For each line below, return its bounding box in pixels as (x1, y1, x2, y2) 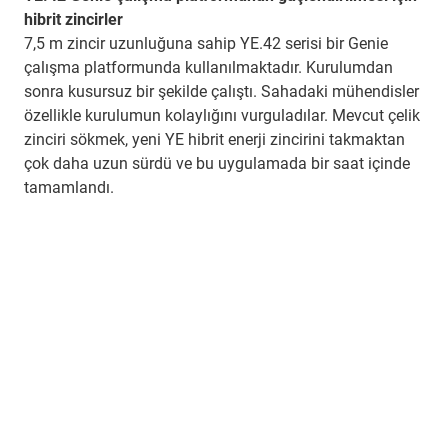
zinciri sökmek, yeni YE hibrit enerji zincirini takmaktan (24, 130, 405, 150)
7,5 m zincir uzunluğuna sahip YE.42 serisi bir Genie (24, 34, 388, 54)
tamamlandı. (24, 178, 114, 198)
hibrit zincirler (24, 10, 123, 30)
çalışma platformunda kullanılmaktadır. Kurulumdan (24, 58, 393, 78)
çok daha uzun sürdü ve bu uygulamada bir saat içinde (24, 154, 410, 174)
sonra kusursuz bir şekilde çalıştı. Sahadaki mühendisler (24, 82, 419, 102)
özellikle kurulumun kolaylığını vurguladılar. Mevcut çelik (24, 106, 420, 126)
